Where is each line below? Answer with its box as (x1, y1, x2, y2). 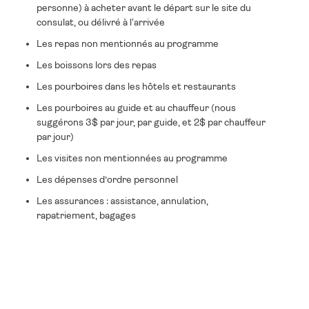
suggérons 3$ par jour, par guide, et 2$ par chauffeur (37, 117, 266, 128)
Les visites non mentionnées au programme (37, 152, 228, 163)
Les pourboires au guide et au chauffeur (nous (37, 102, 237, 113)
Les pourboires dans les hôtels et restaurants (37, 81, 239, 92)
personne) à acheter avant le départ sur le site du (37, 2, 252, 13)
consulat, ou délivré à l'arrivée (37, 17, 166, 28)
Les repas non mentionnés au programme (37, 38, 221, 49)
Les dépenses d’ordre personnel (37, 174, 181, 185)
